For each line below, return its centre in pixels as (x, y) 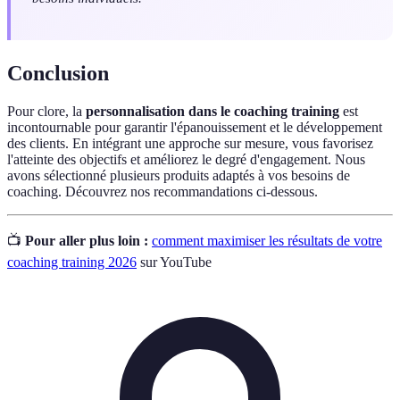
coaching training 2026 (72, 262)
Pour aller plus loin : (87, 241)
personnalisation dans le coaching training (212, 112)
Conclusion (58, 74)
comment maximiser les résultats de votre (267, 241)
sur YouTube (174, 262)
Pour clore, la (46, 112)
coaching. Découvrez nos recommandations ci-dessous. (162, 192)
